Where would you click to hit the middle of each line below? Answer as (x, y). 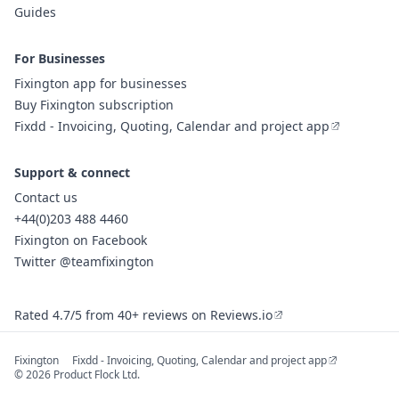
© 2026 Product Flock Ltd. (77, 375)
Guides (35, 12)
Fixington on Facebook (81, 240)
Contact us (46, 197)
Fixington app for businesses (101, 83)
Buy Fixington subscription (94, 105)
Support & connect (72, 172)
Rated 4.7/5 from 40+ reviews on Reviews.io (143, 315)
